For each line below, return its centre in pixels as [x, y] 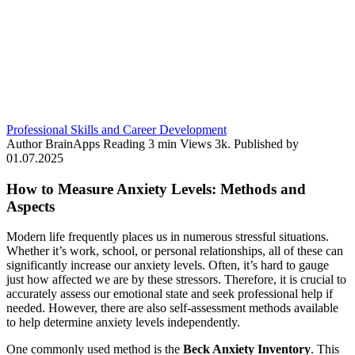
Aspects [31, 206]
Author [24, 143]
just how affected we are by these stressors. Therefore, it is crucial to [176, 280]
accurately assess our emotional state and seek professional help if [170, 294]
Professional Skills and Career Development [116, 129]
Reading [124, 143]
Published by [266, 143]
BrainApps [73, 143]
